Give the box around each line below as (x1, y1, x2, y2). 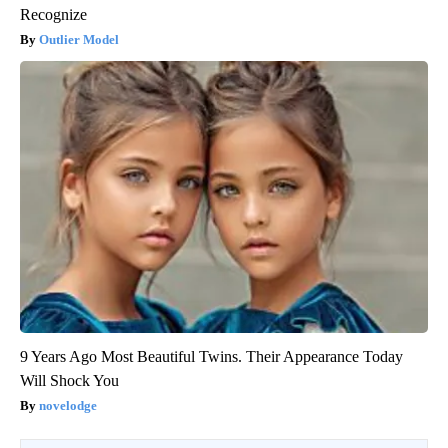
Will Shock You (20, 371, 119, 389)
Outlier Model (39, 31, 119, 47)
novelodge (39, 397, 97, 413)
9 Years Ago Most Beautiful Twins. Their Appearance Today (20, 347, 403, 365)
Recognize (20, 5, 87, 23)
